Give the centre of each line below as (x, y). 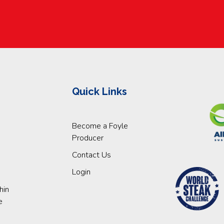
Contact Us (91, 155)
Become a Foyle (100, 126)
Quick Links (99, 92)
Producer (88, 138)
